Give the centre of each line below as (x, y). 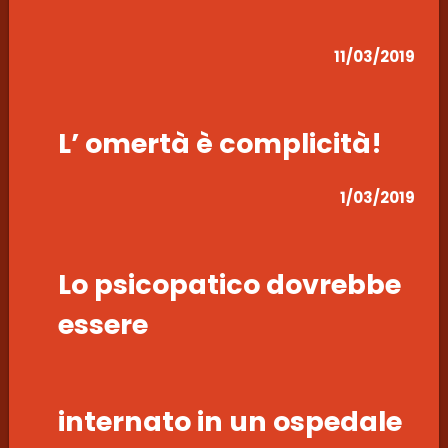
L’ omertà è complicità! (219, 144)
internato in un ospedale (229, 421)
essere (102, 325)
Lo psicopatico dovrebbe (229, 285)
